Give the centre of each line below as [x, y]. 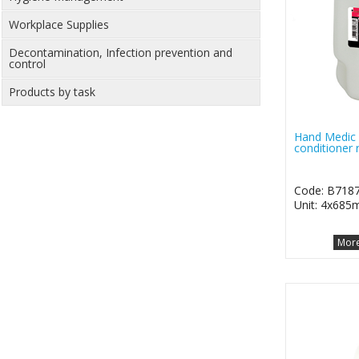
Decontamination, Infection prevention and [121, 53]
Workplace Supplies [59, 25]
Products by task [52, 92]
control [27, 64]
